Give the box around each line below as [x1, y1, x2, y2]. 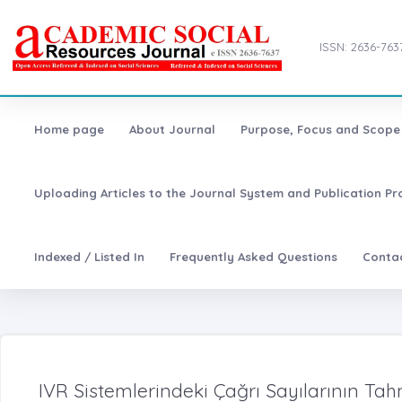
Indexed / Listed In [33, 249, 144, 265]
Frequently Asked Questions [169, 249, 337, 265]
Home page [33, 121, 104, 136]
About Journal [128, 121, 215, 136]
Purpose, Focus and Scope [240, 121, 400, 136]
